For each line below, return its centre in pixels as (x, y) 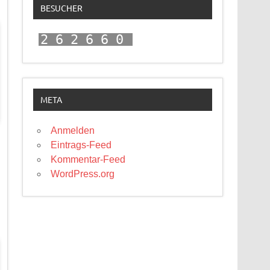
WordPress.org (83, 174)
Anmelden (73, 131)
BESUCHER (61, 8)
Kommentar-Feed (88, 160)
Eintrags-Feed (81, 145)
